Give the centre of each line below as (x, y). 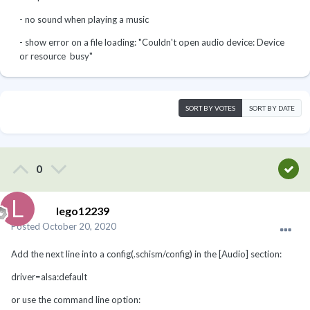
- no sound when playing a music (84, 20)
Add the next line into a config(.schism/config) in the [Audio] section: (146, 254)
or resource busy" (56, 56)
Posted (27, 227)
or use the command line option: (76, 300)
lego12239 (83, 211)
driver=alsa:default (49, 277)
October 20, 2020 (79, 227)
